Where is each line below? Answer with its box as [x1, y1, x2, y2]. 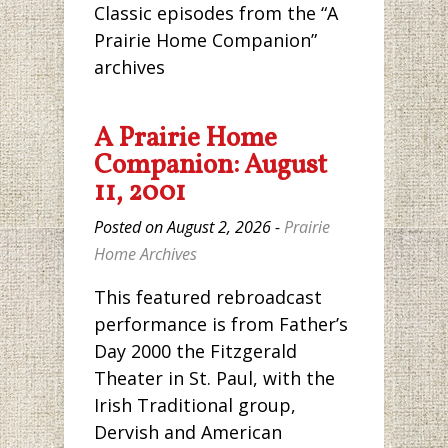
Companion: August [94, 147, 327, 185]
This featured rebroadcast [94, 285, 322, 310]
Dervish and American [94, 420, 282, 445]
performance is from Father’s [94, 312, 348, 337]
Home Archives [94, 243, 197, 266]
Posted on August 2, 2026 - [94, 216, 284, 239]
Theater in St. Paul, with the [94, 366, 335, 391]
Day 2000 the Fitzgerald [94, 339, 297, 364]
